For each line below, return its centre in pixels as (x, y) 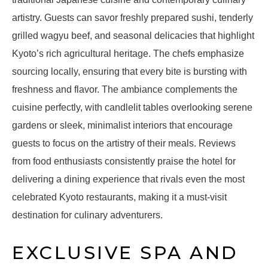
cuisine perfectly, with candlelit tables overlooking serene (132, 108)
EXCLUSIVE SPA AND (125, 253)
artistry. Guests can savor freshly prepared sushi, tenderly (133, 18)
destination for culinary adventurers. (87, 215)
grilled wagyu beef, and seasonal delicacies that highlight (133, 36)
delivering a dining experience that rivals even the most (128, 179)
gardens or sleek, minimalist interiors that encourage (122, 126)
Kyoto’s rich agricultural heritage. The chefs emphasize (128, 54)
